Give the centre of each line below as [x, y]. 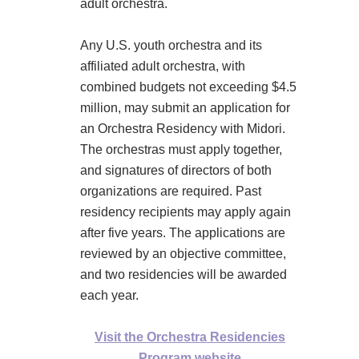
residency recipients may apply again [186, 212]
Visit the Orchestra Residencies [190, 337]
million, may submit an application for [185, 108]
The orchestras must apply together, [181, 150]
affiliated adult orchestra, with [163, 67]
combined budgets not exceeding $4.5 [188, 87]
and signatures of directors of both [176, 171]
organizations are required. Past [171, 192]
